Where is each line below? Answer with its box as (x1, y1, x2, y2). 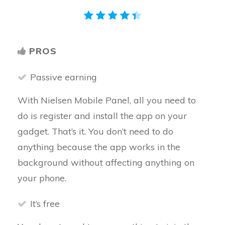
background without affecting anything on (18, 157, 194, 168)
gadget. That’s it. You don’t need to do (18, 126, 173, 137)
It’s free (30, 198, 60, 209)
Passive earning (30, 71, 97, 83)
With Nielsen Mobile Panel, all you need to (18, 94, 196, 106)
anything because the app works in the (18, 141, 180, 153)
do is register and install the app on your (18, 110, 187, 122)
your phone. (18, 172, 66, 184)
